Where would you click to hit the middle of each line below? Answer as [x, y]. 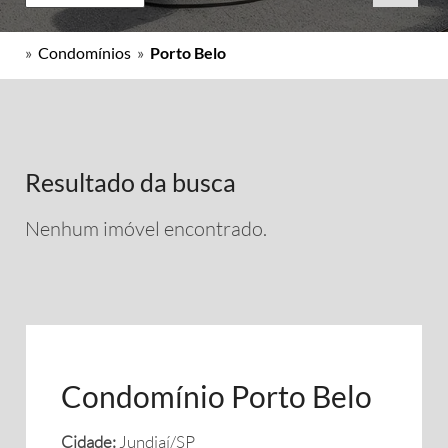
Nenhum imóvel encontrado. [146, 228]
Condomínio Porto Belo [216, 396]
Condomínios [84, 52]
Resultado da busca [130, 182]
